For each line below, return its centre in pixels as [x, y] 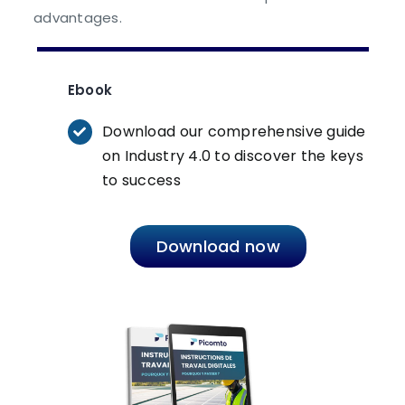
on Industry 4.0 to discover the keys [233, 156]
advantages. [78, 18]
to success [141, 181]
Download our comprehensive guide [234, 132]
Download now [218, 247]
